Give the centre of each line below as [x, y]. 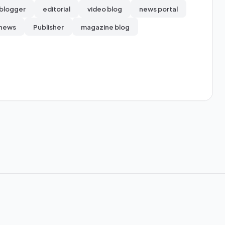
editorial [57, 9]
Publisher [48, 27]
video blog [105, 9]
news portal [158, 9]
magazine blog [105, 27]
